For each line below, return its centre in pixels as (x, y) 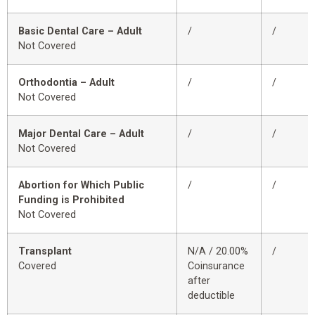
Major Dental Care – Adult (81, 134)
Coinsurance (216, 266)
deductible (211, 296)
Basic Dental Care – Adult (80, 32)
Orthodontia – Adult (66, 83)
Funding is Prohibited (71, 200)
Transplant (45, 252)
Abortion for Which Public (81, 186)
